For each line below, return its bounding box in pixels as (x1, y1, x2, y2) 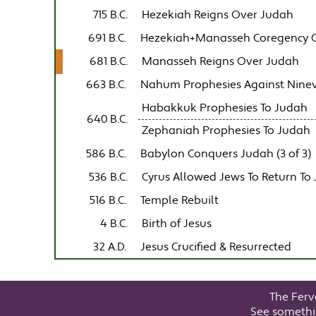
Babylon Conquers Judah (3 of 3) (140, 146, 312, 162)
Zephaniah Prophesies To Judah (142, 123, 311, 138)
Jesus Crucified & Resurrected (140, 239, 292, 255)
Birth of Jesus (142, 216, 212, 231)
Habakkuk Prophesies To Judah (142, 100, 308, 116)
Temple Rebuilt (140, 193, 219, 208)
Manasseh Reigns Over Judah (142, 54, 300, 69)
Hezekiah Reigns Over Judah (142, 7, 294, 23)
